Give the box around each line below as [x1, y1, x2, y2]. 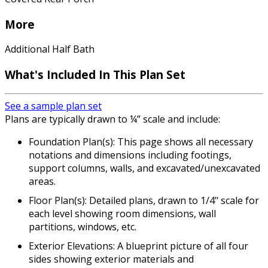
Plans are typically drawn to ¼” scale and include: [5, 112, 220, 126]
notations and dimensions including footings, [29, 148, 232, 162]
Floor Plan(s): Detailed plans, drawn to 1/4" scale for [29, 193, 259, 207]
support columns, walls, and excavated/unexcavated [29, 161, 260, 175]
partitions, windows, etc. [29, 220, 136, 233]
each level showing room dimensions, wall [29, 206, 216, 220]
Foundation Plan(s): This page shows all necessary [29, 135, 253, 148]
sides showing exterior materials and [29, 252, 194, 266]
